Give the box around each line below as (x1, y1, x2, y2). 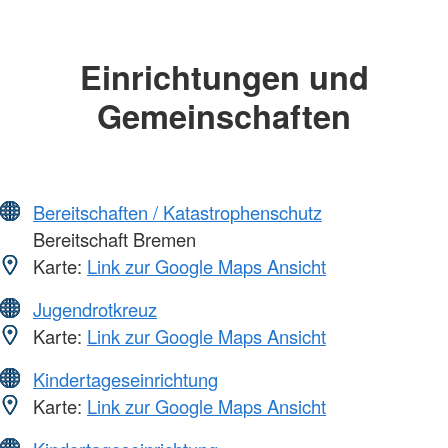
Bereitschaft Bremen (28, 226, 196, 253)
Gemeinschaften (97, 91, 351, 139)
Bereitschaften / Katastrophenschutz (33, 199, 322, 226)
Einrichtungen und (79, 52, 369, 100)
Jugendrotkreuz (33, 296, 157, 323)
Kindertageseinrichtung (33, 366, 218, 393)
